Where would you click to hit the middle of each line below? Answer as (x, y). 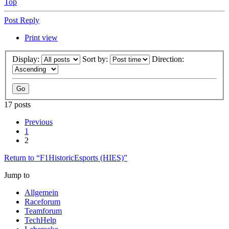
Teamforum (43, 211)
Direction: (169, 59)
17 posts (17, 104)
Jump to (17, 175)
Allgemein (41, 192)
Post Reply (22, 20)
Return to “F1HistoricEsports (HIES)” (66, 157)
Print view (41, 37)
